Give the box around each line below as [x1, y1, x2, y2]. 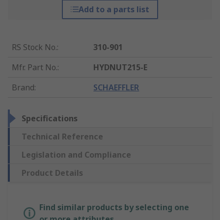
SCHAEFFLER [93, 82, 139, 93]
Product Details [22, 167, 83, 179]
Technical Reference [22, 131, 103, 142]
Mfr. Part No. [12, 62, 57, 73]
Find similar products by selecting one [39, 202, 189, 213]
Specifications [22, 113, 78, 124]
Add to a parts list [78, 4, 149, 15]
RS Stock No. [12, 42, 57, 53]
